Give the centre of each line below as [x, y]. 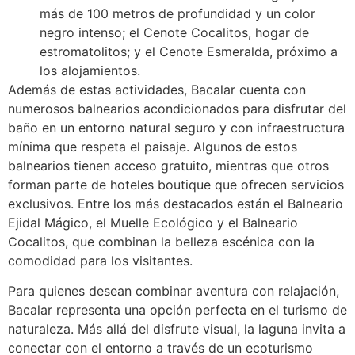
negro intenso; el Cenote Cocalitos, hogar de [174, 32]
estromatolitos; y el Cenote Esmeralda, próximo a [189, 51]
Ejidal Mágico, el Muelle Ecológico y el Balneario [153, 222]
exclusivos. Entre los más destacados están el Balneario [176, 203]
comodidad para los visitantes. [100, 260]
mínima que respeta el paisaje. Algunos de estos [153, 146]
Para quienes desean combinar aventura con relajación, [174, 291]
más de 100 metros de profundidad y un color [177, 13]
